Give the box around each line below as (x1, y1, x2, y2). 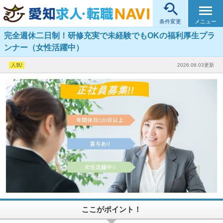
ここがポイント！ (82, 205, 141, 214)
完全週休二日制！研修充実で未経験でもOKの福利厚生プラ (4, 31, 215, 40)
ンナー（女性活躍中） (4, 43, 84, 52)
